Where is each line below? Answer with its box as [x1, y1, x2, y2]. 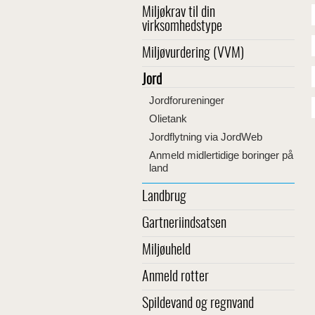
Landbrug [142, 190, 186, 204]
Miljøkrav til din [142, 6, 215, 20]
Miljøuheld [142, 243, 191, 257]
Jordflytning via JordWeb [149, 131, 262, 143]
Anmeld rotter [142, 270, 209, 284]
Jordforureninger [149, 94, 224, 106]
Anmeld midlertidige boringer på [149, 149, 293, 161]
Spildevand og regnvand [142, 297, 254, 311]
